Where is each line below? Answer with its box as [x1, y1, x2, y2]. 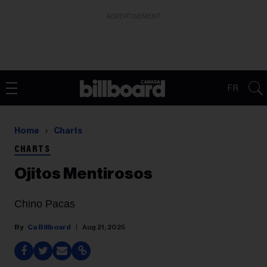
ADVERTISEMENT [106, 13, 161, 20]
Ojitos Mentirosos [14, 166, 153, 182]
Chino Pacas [14, 198, 75, 210]
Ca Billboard [27, 223, 71, 231]
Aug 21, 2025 [82, 223, 125, 231]
